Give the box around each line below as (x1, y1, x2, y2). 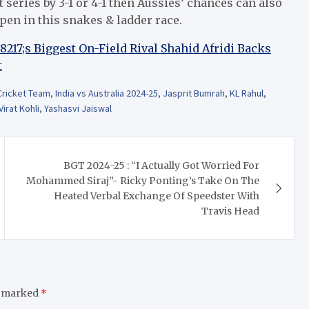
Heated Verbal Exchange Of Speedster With (54, 189, 260, 202)
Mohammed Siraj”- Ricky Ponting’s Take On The (26, 174, 260, 187)
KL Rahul (230, 86, 263, 99)
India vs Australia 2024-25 (55, 86, 158, 99)
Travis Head (201, 204, 260, 217)
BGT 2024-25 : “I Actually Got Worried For (63, 159, 260, 172)
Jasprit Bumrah (163, 86, 225, 99)
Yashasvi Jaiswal (44, 101, 112, 114)
